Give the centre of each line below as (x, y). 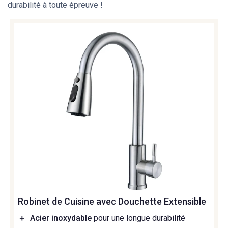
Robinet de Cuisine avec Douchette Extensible (112, 201)
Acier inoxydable (61, 218)
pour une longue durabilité (138, 218)
